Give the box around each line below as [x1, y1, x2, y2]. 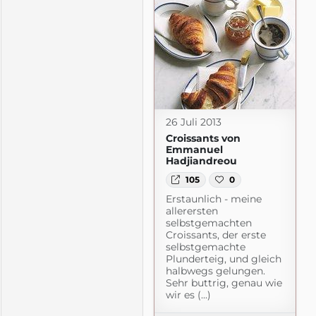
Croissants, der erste [165, 229, 266, 242]
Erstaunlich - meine [165, 193, 262, 206]
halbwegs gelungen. [165, 265, 265, 278]
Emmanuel [165, 142, 223, 156]
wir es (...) [165, 288, 211, 302]
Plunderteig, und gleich [165, 253, 281, 266]
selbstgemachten [165, 217, 252, 230]
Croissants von [165, 131, 241, 145]
